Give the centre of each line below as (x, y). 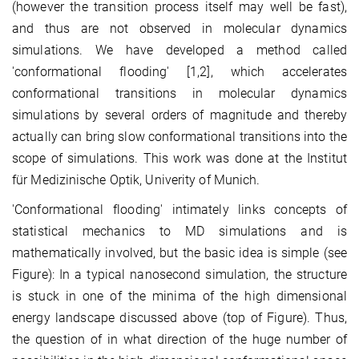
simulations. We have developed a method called (179, 50)
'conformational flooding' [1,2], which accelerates (179, 71)
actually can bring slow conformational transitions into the (179, 136)
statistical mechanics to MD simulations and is (179, 231)
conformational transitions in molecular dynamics (179, 93)
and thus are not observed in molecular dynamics (179, 28)
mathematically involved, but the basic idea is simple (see (179, 252)
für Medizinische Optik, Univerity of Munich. (136, 179)
